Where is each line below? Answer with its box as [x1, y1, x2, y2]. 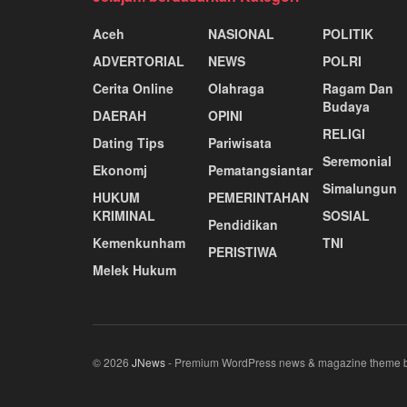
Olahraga [207, 78, 264, 97]
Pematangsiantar [207, 160, 313, 179]
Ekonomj [93, 160, 147, 179]
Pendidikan [207, 214, 278, 233]
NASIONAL [207, 24, 274, 43]
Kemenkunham [93, 233, 185, 252]
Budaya [323, 96, 371, 115]
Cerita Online [93, 78, 174, 97]
